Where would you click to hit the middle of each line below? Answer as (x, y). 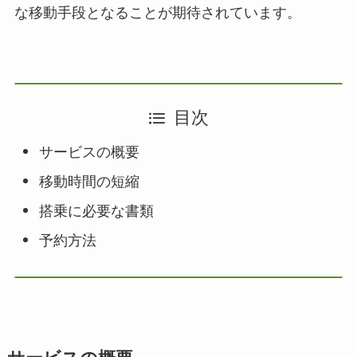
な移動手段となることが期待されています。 (157, 13)
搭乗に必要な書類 (97, 211)
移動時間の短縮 (90, 181)
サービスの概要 (90, 152)
